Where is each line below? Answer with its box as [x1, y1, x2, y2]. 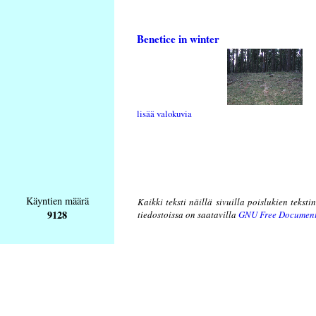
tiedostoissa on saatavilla [138, 208, 238, 221]
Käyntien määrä [25, 194, 89, 207]
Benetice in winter [137, 31, 219, 47]
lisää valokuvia [137, 107, 192, 120]
